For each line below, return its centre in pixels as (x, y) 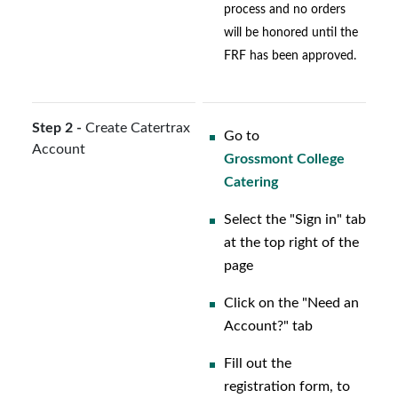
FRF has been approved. (290, 56)
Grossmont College (284, 159)
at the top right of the (291, 243)
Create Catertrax (136, 128)
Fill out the (258, 363)
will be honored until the (291, 33)
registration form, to (287, 386)
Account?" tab (268, 326)
